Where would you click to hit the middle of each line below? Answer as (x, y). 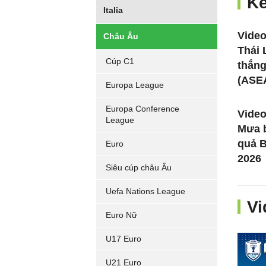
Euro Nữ (121, 215)
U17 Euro (123, 239)
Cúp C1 (120, 61)
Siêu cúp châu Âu (139, 167)
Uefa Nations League (145, 191)
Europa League (135, 85)
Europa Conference (142, 109)
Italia (113, 10)
